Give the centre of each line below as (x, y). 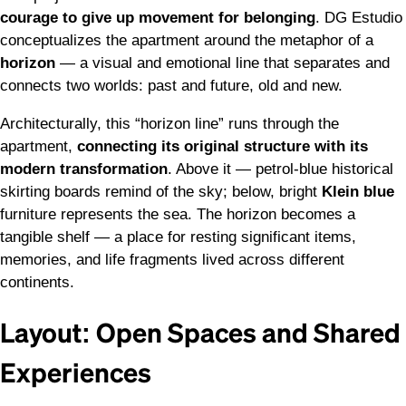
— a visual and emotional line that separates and (222, 63)
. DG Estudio (359, 18)
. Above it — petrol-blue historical (280, 169)
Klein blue (358, 192)
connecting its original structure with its (222, 146)
